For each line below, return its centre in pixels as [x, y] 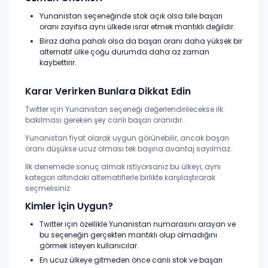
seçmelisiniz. [48, 188]
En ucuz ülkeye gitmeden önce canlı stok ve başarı [131, 260]
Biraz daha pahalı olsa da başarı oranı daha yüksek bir [141, 41]
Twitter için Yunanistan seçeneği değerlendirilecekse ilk [124, 109]
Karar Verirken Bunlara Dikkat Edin [108, 91]
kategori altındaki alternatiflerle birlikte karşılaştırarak [120, 177]
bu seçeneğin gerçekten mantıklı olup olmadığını [128, 235]
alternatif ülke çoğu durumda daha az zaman [124, 52]
